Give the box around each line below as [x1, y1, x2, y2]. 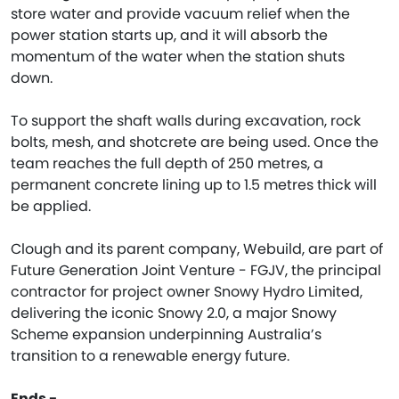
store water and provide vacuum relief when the [11, 4, 350, 24]
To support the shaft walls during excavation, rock [11, 110, 361, 131]
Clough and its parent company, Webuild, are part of [11, 239, 383, 259]
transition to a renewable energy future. [11, 346, 289, 366]
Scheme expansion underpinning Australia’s [11, 324, 322, 345]
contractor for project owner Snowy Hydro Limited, [11, 281, 362, 302]
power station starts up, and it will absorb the [11, 25, 328, 45]
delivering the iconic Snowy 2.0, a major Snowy [11, 303, 337, 323]
